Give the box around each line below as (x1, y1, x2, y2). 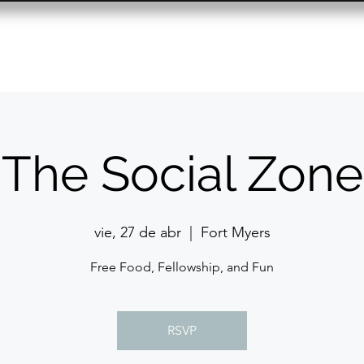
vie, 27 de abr (93, 223, 181, 241)
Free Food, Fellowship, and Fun (90, 259, 274, 275)
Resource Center (14, 33, 149, 58)
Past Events (173, 33, 269, 58)
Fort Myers (200, 223, 271, 241)
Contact (293, 33, 357, 58)
